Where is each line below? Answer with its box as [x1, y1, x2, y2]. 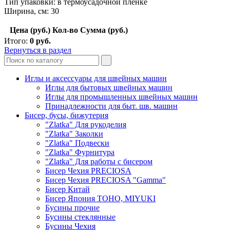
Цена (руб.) [10, 25, 50, 34]
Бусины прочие [45, 203, 100, 212]
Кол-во [52, 25, 78, 34]
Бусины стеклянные [45, 212, 116, 221]
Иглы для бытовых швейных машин [45, 83, 172, 92]
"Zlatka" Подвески [45, 138, 109, 147]
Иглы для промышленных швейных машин [45, 92, 198, 101]
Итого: [4, 36, 30, 45]
